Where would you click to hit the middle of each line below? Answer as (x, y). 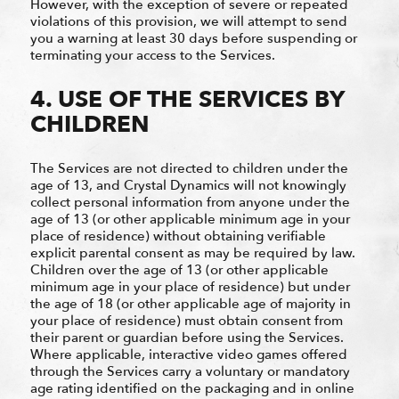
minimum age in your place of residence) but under (190, 286)
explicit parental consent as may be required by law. (192, 252)
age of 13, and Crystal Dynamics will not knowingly (188, 185)
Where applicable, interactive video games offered (188, 354)
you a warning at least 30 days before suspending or (193, 38)
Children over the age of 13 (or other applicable (179, 269)
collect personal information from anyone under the (190, 202)
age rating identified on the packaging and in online (192, 388)
